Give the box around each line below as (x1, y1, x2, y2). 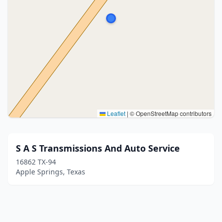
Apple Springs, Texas (16, 167, 85, 176)
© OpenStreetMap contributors (128, 109, 212, 117)
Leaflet (106, 109, 125, 117)
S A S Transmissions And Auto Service (16, 142, 180, 154)
